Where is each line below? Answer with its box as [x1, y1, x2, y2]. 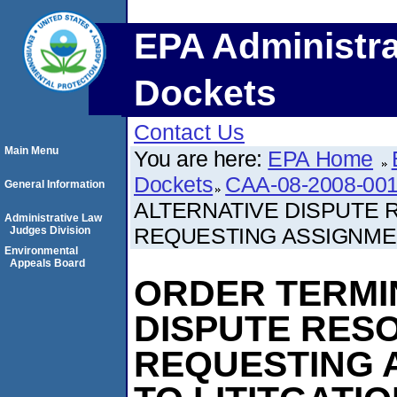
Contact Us [134, 120, 245, 144]
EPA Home [268, 146, 374, 171]
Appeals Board [10, 257, 85, 269]
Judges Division [10, 224, 90, 237]
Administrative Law [4, 212, 102, 224]
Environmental [4, 245, 78, 257]
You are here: [134, 146, 269, 171]
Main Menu [4, 144, 58, 157]
